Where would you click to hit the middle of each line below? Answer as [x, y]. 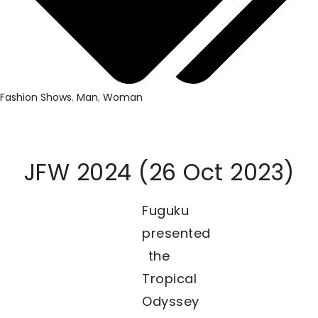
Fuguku [165, 210]
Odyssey [171, 301]
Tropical [169, 278]
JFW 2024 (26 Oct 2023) [159, 172]
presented [176, 233]
